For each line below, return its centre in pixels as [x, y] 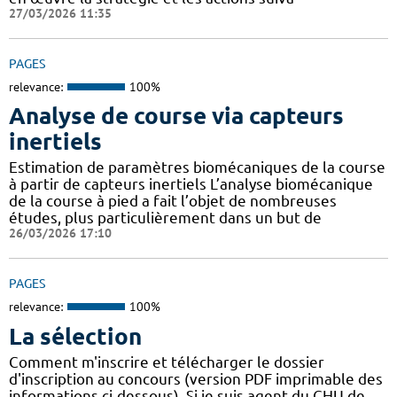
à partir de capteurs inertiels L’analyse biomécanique [191, 184]
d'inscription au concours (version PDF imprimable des [196, 378]
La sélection [75, 336]
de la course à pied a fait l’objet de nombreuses [173, 201]
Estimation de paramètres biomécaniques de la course [197, 167]
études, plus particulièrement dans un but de [165, 218]
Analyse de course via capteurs [176, 116]
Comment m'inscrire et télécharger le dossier [167, 362]
